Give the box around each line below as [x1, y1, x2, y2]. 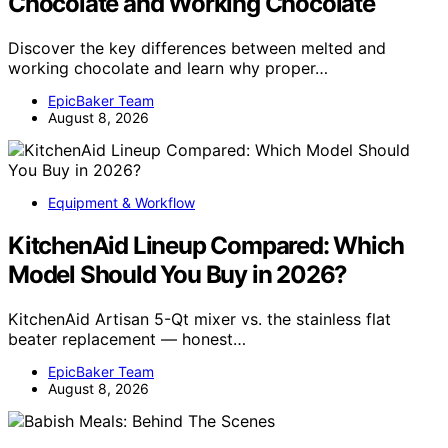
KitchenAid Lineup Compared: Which [8, 230, 404, 260]
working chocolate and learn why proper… [8, 57, 328, 78]
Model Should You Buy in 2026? [8, 259, 348, 289]
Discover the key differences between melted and [8, 37, 386, 58]
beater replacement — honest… [8, 328, 246, 349]
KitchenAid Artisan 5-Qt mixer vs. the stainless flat [8, 308, 391, 329]
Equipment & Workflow [48, 193, 195, 211]
